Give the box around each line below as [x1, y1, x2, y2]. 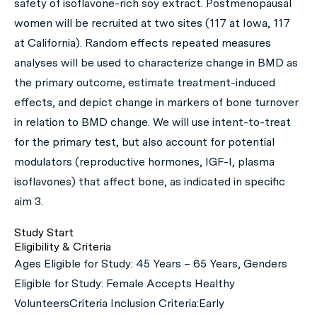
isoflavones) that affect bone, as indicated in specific [14, 175, 285, 188]
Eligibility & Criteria [14, 240, 111, 253]
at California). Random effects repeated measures [14, 36, 271, 50]
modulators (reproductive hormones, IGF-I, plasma [14, 155, 275, 168]
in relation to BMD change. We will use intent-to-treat [14, 115, 291, 129]
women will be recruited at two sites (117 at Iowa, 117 [14, 16, 290, 30]
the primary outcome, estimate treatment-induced [14, 76, 275, 89]
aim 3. [14, 195, 43, 208]
